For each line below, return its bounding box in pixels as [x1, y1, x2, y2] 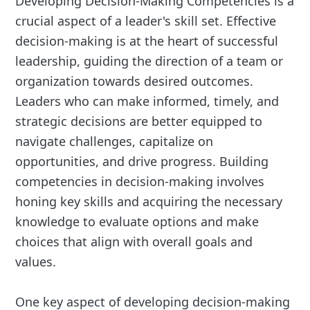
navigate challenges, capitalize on [15, 133, 214, 150]
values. [15, 253, 57, 271]
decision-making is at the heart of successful [15, 33, 279, 50]
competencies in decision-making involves [15, 173, 265, 190]
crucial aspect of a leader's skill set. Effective [15, 12, 277, 30]
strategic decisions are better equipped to [15, 113, 263, 130]
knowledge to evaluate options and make [15, 213, 259, 230]
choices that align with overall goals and [15, 233, 253, 250]
